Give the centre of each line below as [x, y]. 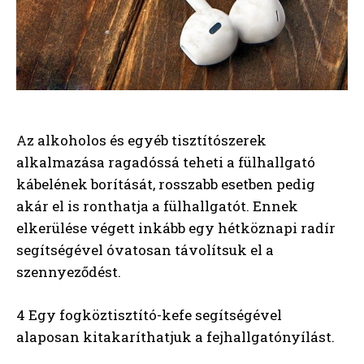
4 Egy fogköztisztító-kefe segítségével [149, 314]
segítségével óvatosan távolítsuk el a [145, 249]
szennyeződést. [69, 271]
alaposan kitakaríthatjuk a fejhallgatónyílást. [175, 336]
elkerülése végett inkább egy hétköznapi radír [176, 227]
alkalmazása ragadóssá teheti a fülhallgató [166, 162]
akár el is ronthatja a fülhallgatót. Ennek [157, 206]
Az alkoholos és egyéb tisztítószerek [141, 140]
